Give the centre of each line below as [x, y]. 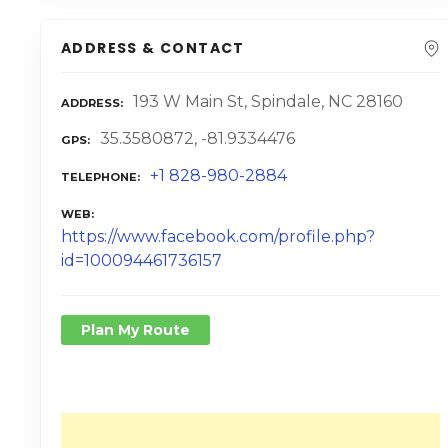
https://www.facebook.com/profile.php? [218, 237]
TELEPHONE [99, 177]
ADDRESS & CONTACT [153, 48]
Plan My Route [135, 330]
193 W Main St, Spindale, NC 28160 [268, 102]
